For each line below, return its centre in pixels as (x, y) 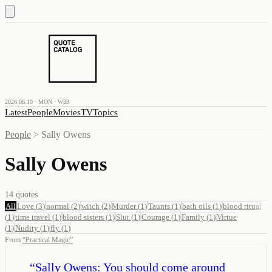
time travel (33, 217)
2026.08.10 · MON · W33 (37, 102)
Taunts (159, 206)
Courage (155, 217)
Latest (16, 112)
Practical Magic (48, 240)
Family (193, 217)
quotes (25, 194)
